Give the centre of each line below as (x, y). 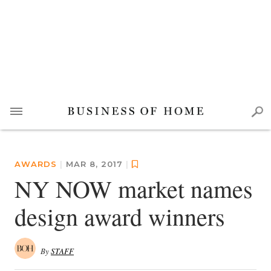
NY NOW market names (134, 188)
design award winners (120, 216)
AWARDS (36, 164)
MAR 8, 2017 (96, 164)
